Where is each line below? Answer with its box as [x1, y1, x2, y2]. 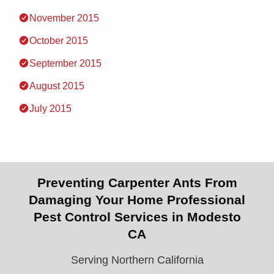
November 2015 [29, 13, 99, 23]
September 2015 [29, 58, 102, 68]
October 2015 [29, 35, 88, 46]
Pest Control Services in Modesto [33, 210, 241, 224]
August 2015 [29, 81, 84, 91]
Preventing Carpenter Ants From [37, 176, 237, 190]
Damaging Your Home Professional [29, 193, 245, 207]
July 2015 [29, 103, 72, 114]
